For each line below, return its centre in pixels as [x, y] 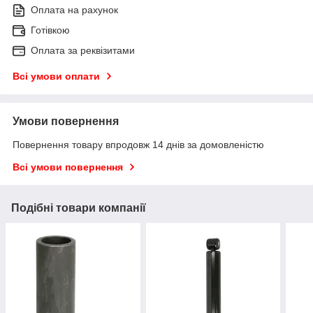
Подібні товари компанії [79, 208]
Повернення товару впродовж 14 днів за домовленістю [138, 144]
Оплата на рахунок [74, 9]
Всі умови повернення [68, 167]
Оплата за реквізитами [83, 50]
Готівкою [50, 30]
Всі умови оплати [56, 76]
